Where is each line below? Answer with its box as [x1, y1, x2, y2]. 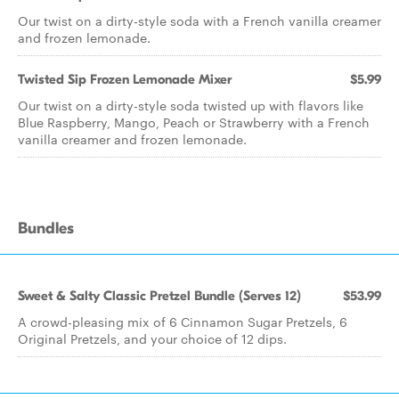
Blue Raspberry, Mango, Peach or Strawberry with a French [18, 113, 370, 131]
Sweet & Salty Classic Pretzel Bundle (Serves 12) [18, 288, 301, 304]
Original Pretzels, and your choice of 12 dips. [18, 330, 287, 347]
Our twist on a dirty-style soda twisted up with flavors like [18, 96, 363, 114]
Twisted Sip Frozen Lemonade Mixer [18, 71, 232, 87]
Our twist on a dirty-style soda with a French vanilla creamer [18, 12, 381, 29]
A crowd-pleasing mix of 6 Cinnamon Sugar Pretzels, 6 [18, 313, 347, 330]
